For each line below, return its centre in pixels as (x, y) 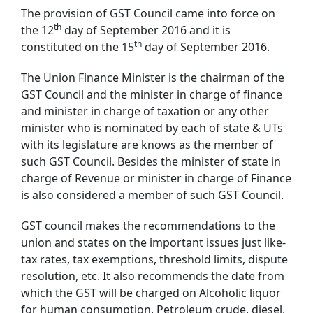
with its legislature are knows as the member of (147, 144)
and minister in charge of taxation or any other (145, 111)
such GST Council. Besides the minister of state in (151, 161)
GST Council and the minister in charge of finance (152, 94)
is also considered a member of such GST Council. (152, 195)
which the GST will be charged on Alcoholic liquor (151, 292)
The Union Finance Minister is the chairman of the (153, 77)
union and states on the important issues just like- (153, 242)
